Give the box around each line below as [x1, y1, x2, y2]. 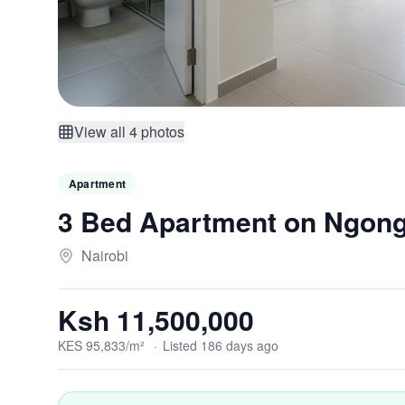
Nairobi [81, 245, 128, 266]
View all [74, 121, 129, 142]
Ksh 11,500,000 [58, 300, 254, 339]
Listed [163, 336, 201, 354]
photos [137, 121, 184, 142]
